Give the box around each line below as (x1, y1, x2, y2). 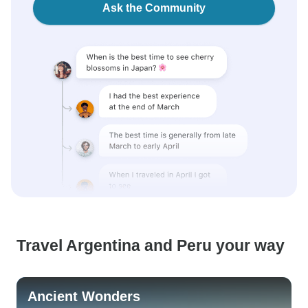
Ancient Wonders (27, 289, 140, 304)
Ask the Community (102, 2, 206, 14)
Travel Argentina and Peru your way (16, 236, 285, 254)
